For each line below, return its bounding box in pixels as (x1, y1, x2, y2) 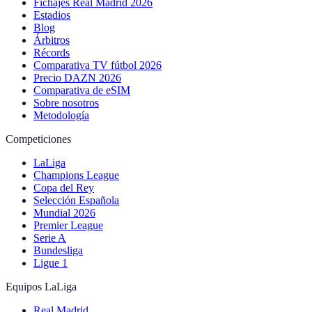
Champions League (33, 169, 119, 181)
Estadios (33, 8, 70, 21)
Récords (33, 46, 70, 58)
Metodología (33, 109, 89, 121)
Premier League (33, 219, 103, 231)
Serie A (33, 231, 66, 244)
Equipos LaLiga (6, 280, 77, 292)
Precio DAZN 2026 (33, 71, 121, 84)
